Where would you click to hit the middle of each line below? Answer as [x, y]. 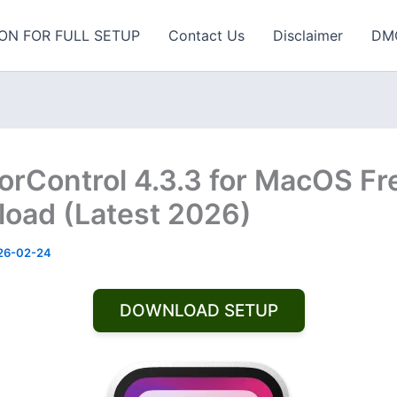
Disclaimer [308, 35]
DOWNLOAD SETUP [198, 311]
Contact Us [206, 35]
